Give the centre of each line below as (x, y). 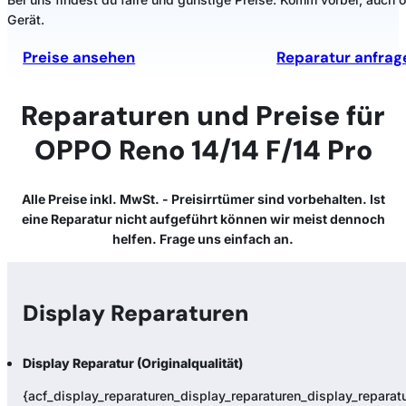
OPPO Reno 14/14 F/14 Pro (203, 150)
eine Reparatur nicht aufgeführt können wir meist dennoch (203, 219)
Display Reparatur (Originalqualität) (133, 362)
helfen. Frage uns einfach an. (203, 239)
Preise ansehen (79, 58)
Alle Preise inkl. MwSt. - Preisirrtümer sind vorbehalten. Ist (203, 199)
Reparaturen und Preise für (203, 115)
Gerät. (26, 19)
